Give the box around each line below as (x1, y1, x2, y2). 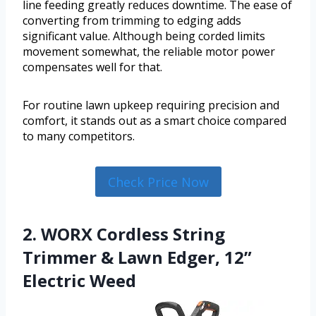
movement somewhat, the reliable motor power (23, 44, 275, 60)
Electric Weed (23, 268, 136, 292)
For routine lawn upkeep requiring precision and (23, 97, 279, 114)
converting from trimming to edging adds (23, 13, 241, 29)
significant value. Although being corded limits (23, 28, 265, 44)
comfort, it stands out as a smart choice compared (23, 113, 286, 129)
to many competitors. (23, 128, 135, 145)
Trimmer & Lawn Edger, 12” (23, 245, 252, 269)
